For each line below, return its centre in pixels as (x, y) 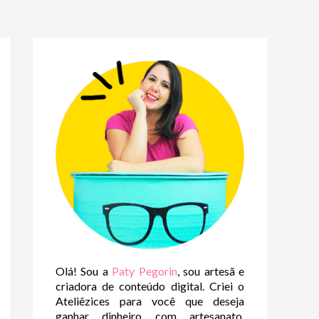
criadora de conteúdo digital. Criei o (150, 286)
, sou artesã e (211, 271)
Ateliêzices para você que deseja (150, 300)
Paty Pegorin (145, 271)
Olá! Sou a (84, 271)
